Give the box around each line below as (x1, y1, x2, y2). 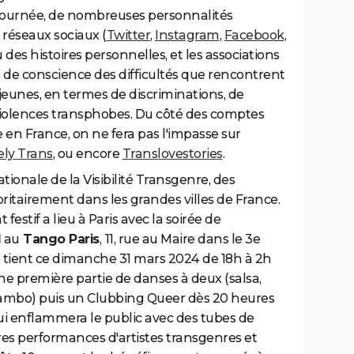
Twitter (106, 28, 150, 43)
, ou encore (52, 146, 122, 162)
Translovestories (122, 146, 223, 162)
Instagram (155, 28, 220, 43)
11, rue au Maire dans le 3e (104, 232, 260, 247)
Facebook (224, 28, 284, 43)
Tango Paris (19, 232, 100, 247)
